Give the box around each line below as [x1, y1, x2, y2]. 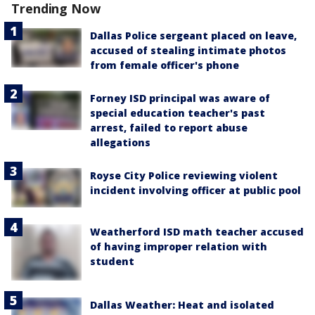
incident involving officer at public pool [90, 184, 301, 197]
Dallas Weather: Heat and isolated [90, 298, 274, 312]
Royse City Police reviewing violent [90, 169, 278, 182]
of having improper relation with [90, 240, 267, 254]
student [90, 255, 134, 269]
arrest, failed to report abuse [90, 121, 247, 134]
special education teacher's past [90, 106, 265, 120]
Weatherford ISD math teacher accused [90, 225, 304, 239]
